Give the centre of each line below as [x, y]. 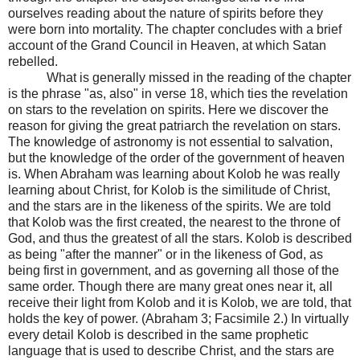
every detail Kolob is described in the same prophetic [158, 334]
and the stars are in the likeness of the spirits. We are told [170, 206]
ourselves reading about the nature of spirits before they [166, 13]
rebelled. [33, 61]
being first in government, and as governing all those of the [174, 270]
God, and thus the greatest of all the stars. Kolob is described [180, 238]
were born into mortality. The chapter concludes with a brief [175, 29]
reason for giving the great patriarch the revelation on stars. [174, 125]
